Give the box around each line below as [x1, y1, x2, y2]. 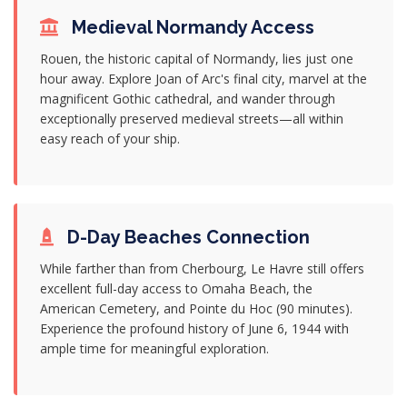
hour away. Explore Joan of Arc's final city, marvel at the [40, 70, 367, 87]
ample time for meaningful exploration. [40, 340, 269, 357]
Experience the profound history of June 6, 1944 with [40, 320, 349, 337]
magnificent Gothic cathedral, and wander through [40, 90, 335, 107]
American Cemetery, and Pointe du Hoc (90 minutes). [40, 300, 352, 317]
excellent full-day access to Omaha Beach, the [40, 280, 313, 297]
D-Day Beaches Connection [63, 226, 310, 248]
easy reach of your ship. [40, 130, 180, 147]
